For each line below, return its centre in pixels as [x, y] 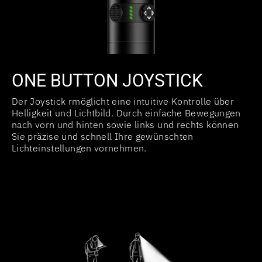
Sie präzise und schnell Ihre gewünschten [103, 136]
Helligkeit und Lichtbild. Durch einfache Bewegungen [126, 113]
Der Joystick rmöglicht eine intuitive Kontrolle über [123, 101]
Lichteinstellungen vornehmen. [79, 148]
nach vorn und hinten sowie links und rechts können [125, 124]
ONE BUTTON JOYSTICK [107, 80]
